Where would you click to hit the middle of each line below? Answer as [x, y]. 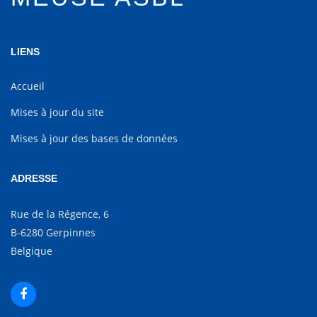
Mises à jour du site [57, 112]
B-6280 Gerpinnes [53, 232]
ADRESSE [34, 178]
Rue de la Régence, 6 [60, 214]
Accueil [28, 86]
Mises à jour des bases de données [94, 138]
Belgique [31, 251]
